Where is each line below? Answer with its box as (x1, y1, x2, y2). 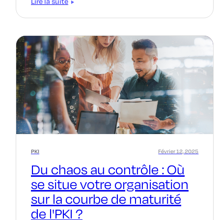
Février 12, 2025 (158, 147, 199, 155)
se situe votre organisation (31, 175, 189, 192)
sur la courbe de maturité (31, 190, 181, 207)
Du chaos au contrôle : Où (31, 160, 185, 178)
